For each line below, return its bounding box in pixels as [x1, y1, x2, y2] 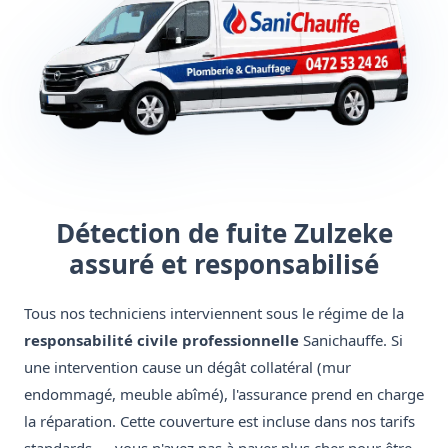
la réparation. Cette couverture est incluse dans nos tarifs [24, 411, 415, 432]
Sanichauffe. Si [299, 330, 403, 351]
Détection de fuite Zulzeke [55, 215, 393, 252]
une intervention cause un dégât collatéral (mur [24, 357, 351, 378]
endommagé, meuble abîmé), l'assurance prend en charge [24, 384, 424, 405]
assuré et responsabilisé [69, 246, 379, 283]
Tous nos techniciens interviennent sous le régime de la [24, 303, 404, 324]
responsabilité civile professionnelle [24, 330, 299, 351]
